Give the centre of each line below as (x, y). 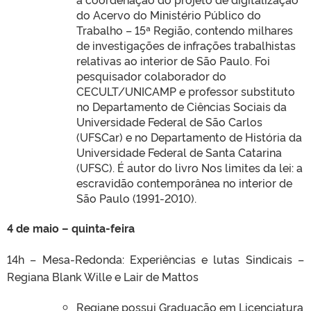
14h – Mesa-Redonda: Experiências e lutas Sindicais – (155, 259)
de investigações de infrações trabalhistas (186, 45)
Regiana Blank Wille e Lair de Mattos (103, 276)
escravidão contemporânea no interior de (184, 182)
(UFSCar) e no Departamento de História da (189, 136)
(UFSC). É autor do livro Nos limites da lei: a (190, 167)
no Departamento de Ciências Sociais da (182, 106)
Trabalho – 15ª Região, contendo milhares (185, 30)
